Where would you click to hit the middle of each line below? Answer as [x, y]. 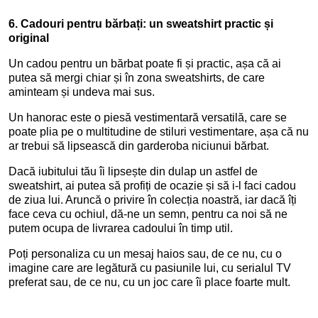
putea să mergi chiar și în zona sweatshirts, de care [137, 78]
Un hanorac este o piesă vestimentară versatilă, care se [148, 117]
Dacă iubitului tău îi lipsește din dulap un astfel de [133, 171]
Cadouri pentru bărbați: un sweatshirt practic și [147, 24]
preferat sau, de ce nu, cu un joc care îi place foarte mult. [149, 282]
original [29, 38]
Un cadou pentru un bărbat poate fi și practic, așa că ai [145, 64]
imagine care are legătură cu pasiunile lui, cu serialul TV [150, 268]
